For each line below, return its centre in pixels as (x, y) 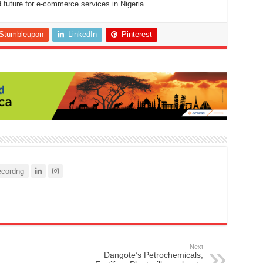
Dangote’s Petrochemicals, (153, 255)
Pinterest (136, 34)
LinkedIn (82, 34)
